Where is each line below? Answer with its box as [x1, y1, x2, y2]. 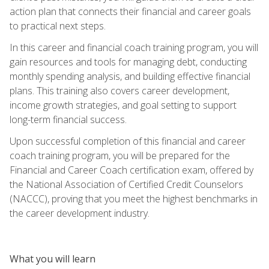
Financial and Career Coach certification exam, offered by [10, 163, 253, 177]
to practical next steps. [10, 19, 106, 32]
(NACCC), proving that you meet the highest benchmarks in [10, 192, 258, 205]
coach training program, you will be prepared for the [10, 148, 230, 162]
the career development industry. [10, 206, 150, 220]
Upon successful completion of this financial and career [10, 134, 246, 148]
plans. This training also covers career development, [10, 83, 229, 97]
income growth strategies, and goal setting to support [10, 98, 237, 112]
